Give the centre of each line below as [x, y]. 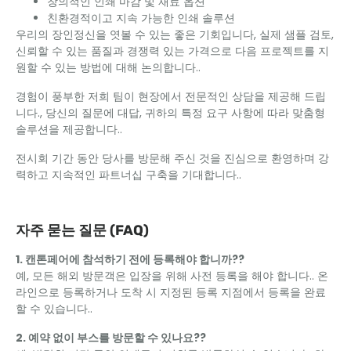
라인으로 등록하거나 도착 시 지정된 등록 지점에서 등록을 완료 [171, 292]
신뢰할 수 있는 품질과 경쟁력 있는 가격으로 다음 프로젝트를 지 [172, 51]
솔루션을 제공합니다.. [69, 129]
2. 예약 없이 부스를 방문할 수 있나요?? [111, 338]
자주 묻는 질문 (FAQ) [82, 230]
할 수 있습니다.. [54, 309]
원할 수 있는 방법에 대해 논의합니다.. [108, 67]
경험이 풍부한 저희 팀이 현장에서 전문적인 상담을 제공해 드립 [171, 96]
